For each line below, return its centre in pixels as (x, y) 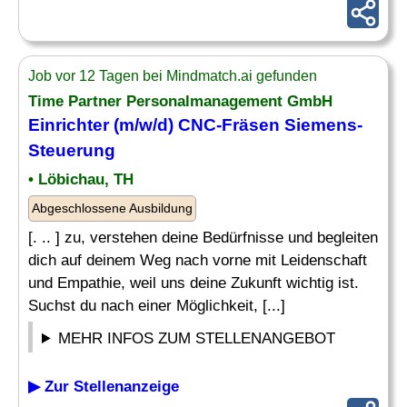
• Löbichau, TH (81, 179)
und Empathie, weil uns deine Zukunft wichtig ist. (194, 283)
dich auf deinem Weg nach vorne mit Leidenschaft (198, 260)
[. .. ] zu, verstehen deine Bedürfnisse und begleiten (203, 238)
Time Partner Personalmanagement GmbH (180, 101)
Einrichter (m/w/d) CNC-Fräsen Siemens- (195, 125)
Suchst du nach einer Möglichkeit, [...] (157, 306)
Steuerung (72, 150)
